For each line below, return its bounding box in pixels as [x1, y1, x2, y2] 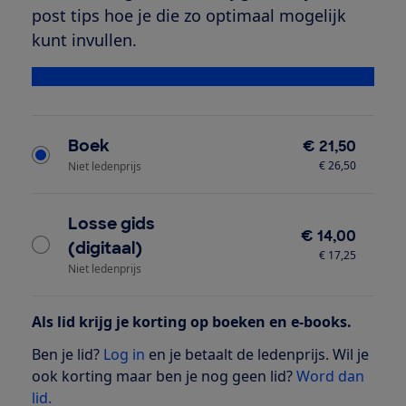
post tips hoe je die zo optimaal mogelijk [31, 5, 346, 27]
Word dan [295, 366, 364, 387]
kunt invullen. [31, 29, 137, 52]
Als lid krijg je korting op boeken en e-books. [31, 312, 352, 333]
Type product [30, 116, 122, 137]
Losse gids [67, 213, 155, 236]
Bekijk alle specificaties [31, 68, 170, 86]
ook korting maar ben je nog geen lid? [31, 366, 296, 387]
